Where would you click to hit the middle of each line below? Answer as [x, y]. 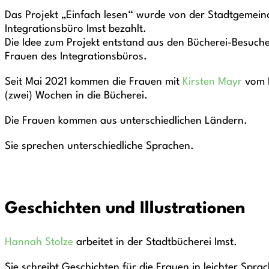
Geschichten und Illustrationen [125, 209]
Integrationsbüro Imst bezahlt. [76, 29]
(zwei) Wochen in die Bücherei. [76, 96]
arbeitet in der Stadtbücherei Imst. [157, 243]
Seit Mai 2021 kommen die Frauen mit [94, 82]
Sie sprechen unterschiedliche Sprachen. [99, 147]
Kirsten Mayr [214, 82]
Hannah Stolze [41, 243]
